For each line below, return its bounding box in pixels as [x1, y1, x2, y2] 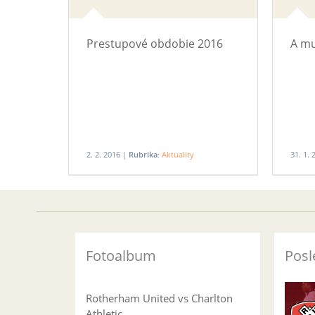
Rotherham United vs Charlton [86, 291, 233, 305]
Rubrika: [129, 149, 160, 160]
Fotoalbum [86, 246, 156, 265]
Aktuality [162, 149, 194, 160]
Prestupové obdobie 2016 [86, 36, 223, 51]
